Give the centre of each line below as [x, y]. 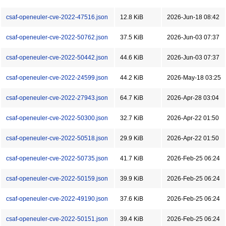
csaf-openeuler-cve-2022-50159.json [57, 179]
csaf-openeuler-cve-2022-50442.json [57, 58]
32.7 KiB [132, 118]
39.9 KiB [132, 179]
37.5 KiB [132, 37]
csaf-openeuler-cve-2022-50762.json [57, 37]
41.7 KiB [132, 158]
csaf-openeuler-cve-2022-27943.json [57, 98]
